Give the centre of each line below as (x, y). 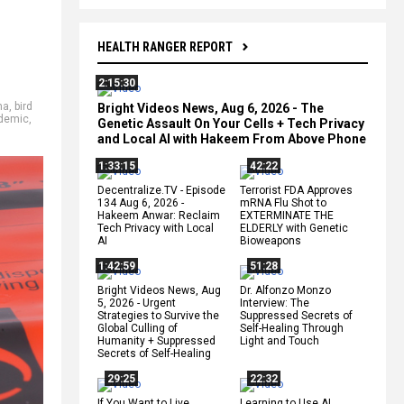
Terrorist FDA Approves (296, 190)
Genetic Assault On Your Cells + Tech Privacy (231, 123)
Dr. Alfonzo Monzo (285, 290)
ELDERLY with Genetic (294, 228)
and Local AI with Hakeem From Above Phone (232, 138)
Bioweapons (271, 240)
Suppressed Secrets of (296, 315)
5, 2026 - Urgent (137, 303)
